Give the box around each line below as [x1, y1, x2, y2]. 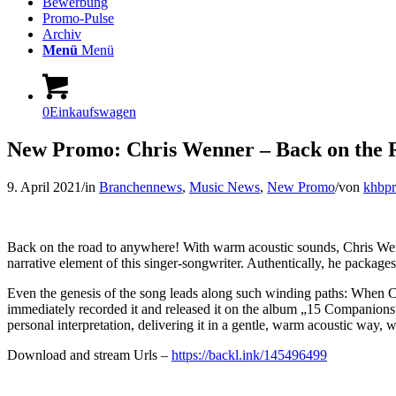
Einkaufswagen [49, 104, 136, 119]
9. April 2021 [7, 179, 81, 194]
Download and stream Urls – [7, 346, 171, 362]
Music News [189, 179, 260, 194]
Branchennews [99, 179, 182, 194]
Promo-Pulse [42, 11, 114, 26]
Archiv [42, 27, 81, 42]
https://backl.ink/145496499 [171, 346, 327, 362]
